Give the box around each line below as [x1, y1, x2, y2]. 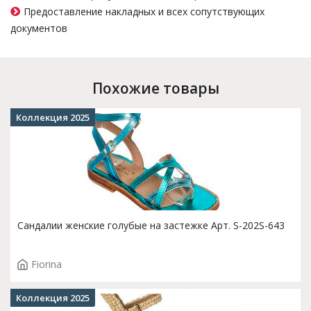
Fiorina [31, 258, 62, 271]
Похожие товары [92, 78, 219, 98]
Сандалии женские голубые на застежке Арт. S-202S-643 [17, 219, 285, 232]
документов [10, 22, 67, 35]
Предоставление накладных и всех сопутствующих [24, 5, 264, 18]
